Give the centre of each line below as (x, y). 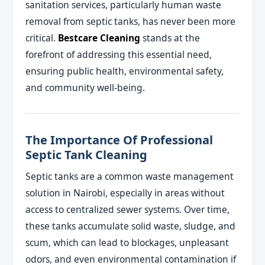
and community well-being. (85, 88)
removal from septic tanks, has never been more (131, 22)
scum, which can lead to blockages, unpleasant (127, 243)
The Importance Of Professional (119, 140)
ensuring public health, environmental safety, (125, 71)
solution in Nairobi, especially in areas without (125, 193)
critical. (42, 38)
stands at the (170, 38)
